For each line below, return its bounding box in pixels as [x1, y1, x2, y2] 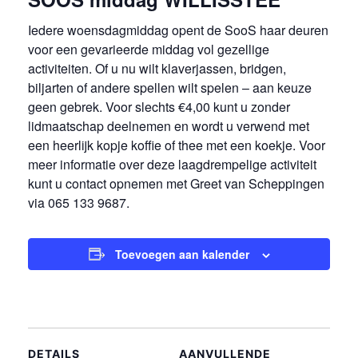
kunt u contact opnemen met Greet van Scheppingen [28, 173, 324, 193]
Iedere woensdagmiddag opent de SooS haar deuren [28, 20, 328, 39]
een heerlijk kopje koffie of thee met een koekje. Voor [28, 135, 325, 154]
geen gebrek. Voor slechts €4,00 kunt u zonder [28, 97, 290, 116]
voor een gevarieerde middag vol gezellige [28, 39, 269, 58]
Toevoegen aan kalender [114, 245, 249, 262]
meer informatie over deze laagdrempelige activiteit [28, 154, 316, 173]
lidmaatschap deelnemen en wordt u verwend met [28, 116, 309, 135]
